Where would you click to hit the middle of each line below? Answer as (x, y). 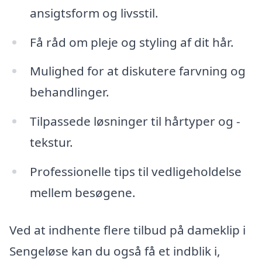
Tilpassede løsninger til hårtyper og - (135, 121)
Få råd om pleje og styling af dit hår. (132, 42)
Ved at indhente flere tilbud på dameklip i (127, 230)
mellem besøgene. (82, 193)
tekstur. (51, 142)
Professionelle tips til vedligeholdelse (135, 172)
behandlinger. (69, 92)
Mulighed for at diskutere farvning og (137, 71)
